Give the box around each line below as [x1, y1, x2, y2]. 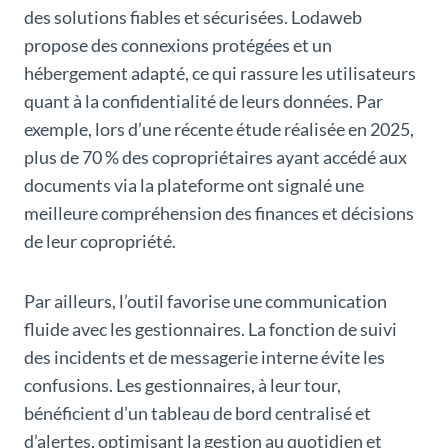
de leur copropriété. [24, 230, 176, 253]
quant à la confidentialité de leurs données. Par [24, 90, 383, 113]
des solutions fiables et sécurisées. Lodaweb [24, 6, 362, 29]
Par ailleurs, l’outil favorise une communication [24, 290, 387, 313]
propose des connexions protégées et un [24, 34, 332, 57]
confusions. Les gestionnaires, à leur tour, [24, 374, 341, 397]
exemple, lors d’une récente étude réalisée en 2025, [24, 118, 414, 141]
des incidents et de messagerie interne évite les [24, 346, 385, 369]
